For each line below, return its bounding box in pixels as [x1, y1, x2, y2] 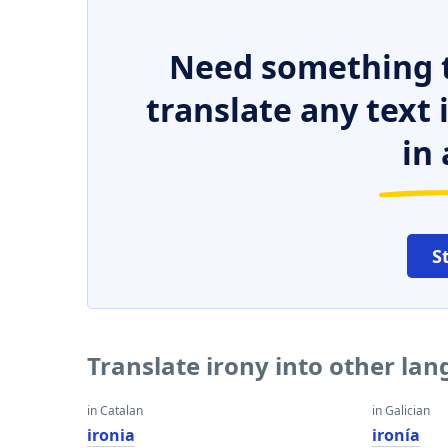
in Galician [372, 402, 431, 419]
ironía [372, 424, 421, 446]
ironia [87, 424, 135, 446]
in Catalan [87, 402, 143, 419]
